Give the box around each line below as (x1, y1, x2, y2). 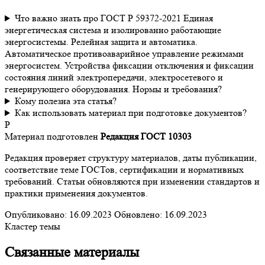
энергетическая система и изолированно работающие (5, 24, 221, 36)
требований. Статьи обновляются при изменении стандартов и (5, 176, 260, 188)
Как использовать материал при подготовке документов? (14, 107, 247, 119)
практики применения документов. (5, 188, 148, 199)
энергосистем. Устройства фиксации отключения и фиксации (5, 60, 254, 72)
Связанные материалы (5, 244, 139, 261)
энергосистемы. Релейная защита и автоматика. (5, 36, 198, 48)
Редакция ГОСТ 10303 (101, 131, 192, 143)
